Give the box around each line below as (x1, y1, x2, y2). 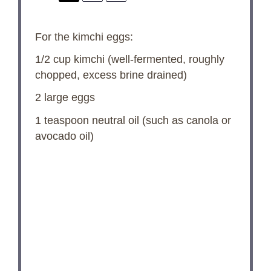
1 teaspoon (34, 114, 89, 126)
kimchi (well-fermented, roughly (70, 53, 224, 66)
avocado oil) (34, 129, 94, 142)
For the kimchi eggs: (34, 30, 133, 43)
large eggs (41, 91, 95, 104)
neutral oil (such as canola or (88, 114, 231, 126)
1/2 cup (34, 53, 71, 66)
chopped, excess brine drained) (34, 69, 187, 82)
